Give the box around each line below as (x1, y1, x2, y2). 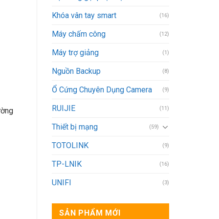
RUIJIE (52, 103, 75, 113)
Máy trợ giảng (52, 47, 99, 57)
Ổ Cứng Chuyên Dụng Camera (52, 85, 152, 94)
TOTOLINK (52, 140, 88, 150)
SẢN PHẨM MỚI (59, 208, 121, 218)
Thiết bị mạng (52, 122, 98, 131)
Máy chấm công (52, 29, 106, 39)
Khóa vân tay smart (52, 10, 116, 20)
